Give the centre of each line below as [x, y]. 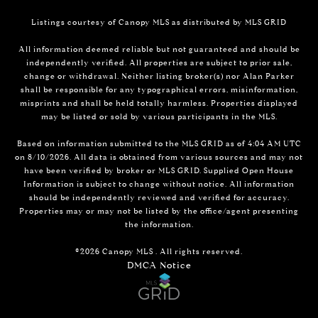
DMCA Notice [159, 265]
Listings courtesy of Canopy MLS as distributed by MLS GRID [159, 22]
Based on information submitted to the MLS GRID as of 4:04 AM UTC [159, 143]
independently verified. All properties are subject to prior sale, [159, 62]
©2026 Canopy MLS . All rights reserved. [159, 251]
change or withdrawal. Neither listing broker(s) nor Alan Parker [159, 76]
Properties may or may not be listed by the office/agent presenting [159, 211]
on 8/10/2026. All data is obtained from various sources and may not [159, 157]
